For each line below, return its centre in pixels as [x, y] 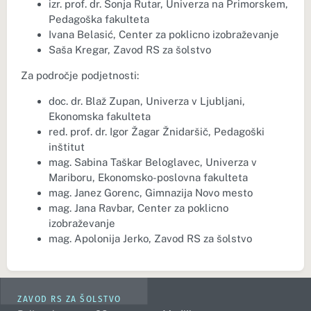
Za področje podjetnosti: [80, 76]
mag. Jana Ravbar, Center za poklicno [138, 208]
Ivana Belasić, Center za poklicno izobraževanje [164, 35]
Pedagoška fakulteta [99, 19]
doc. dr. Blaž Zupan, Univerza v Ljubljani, [147, 101]
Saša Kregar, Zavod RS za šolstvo [130, 50]
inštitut [67, 147]
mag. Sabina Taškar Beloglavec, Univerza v [153, 162]
